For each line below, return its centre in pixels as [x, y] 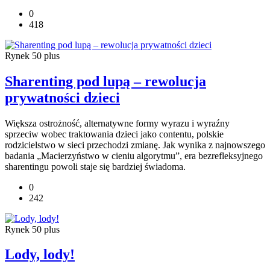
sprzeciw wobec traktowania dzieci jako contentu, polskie [114, 134]
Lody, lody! [40, 255]
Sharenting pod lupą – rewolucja [105, 81]
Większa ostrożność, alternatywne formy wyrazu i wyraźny [117, 123]
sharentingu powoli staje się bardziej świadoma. [95, 166]
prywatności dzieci [62, 97]
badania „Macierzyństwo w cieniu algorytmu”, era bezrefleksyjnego [134, 155]
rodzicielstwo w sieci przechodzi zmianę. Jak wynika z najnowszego [135, 145]
